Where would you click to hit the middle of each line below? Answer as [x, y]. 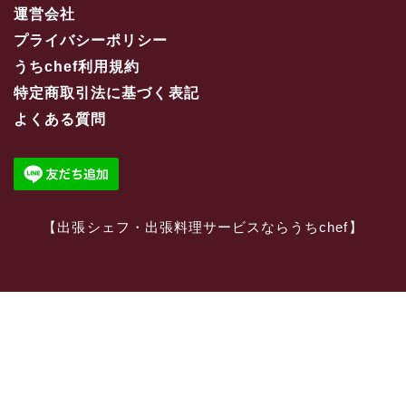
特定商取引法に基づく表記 [106, 93]
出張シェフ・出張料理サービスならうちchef [203, 227]
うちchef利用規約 [77, 67]
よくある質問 [60, 120]
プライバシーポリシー [91, 41]
